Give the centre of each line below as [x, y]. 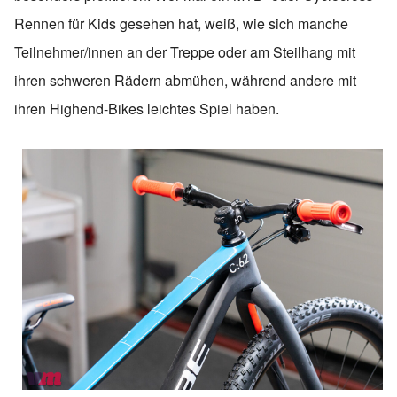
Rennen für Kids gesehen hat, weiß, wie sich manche [181, 23]
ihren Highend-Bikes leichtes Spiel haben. [147, 108]
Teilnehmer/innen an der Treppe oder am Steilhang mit [185, 51]
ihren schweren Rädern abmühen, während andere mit [185, 80]
